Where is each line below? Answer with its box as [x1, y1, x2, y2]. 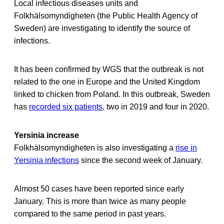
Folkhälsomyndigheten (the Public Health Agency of [14, 11, 197, 20]
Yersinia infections [14, 155, 79, 164]
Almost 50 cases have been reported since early [14, 184, 184, 193]
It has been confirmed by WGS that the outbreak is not [14, 64, 203, 73]
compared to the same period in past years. [14, 209, 166, 218]
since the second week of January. [79, 155, 202, 164]
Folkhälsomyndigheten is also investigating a [14, 143, 175, 152]
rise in [175, 143, 197, 152]
